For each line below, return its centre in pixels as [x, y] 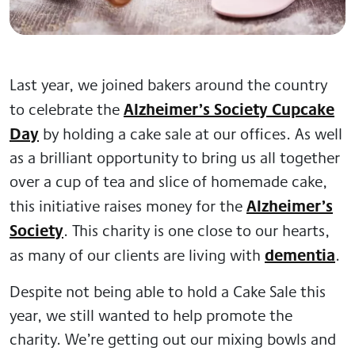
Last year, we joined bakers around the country [168, 84]
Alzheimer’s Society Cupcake [229, 108]
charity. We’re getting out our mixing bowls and [173, 338]
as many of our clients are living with [137, 254]
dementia [300, 254]
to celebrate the [67, 109]
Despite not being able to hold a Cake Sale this [168, 291]
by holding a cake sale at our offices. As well [191, 133]
